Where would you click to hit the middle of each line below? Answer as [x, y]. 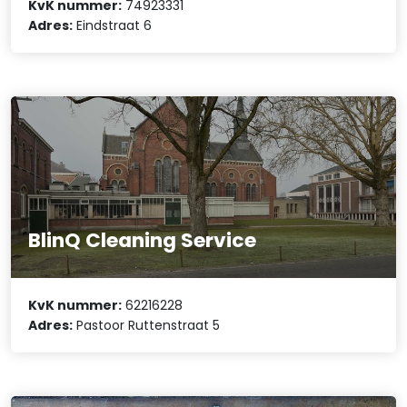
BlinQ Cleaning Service [143, 240]
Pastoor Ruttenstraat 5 [147, 326]
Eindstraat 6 [113, 25]
